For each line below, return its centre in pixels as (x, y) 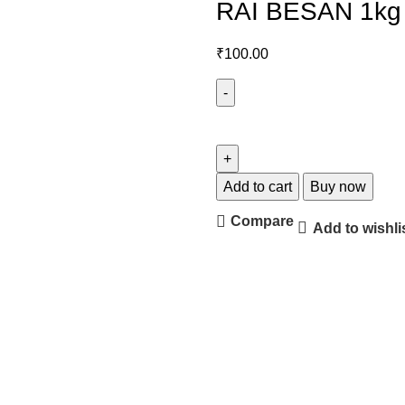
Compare (263, 221)
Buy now (338, 186)
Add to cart (258, 186)
